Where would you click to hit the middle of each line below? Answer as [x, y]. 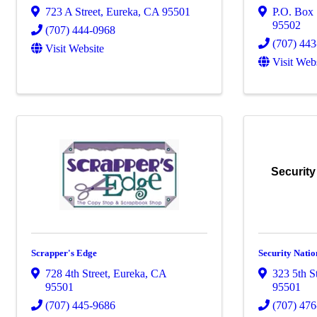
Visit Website [75, 48]
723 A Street [73, 11]
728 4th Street [76, 274]
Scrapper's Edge [64, 253]
